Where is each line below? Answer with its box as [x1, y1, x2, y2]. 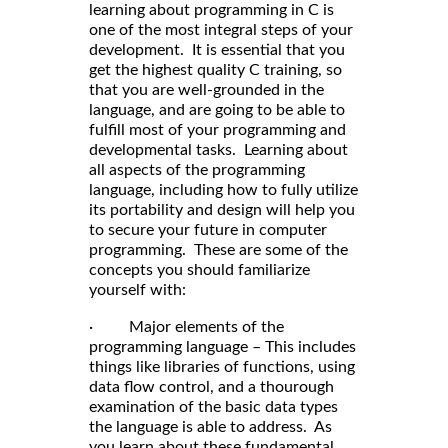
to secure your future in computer [89, 221, 327, 238]
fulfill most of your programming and [89, 121, 346, 138]
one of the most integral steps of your [89, 21, 353, 38]
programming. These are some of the [89, 241, 348, 258]
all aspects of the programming [89, 161, 305, 178]
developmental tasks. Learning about [89, 141, 348, 158]
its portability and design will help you [89, 201, 355, 218]
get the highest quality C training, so [89, 61, 342, 78]
